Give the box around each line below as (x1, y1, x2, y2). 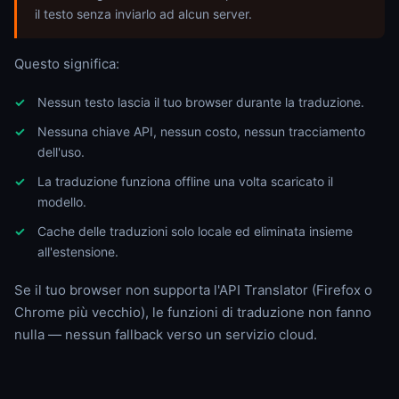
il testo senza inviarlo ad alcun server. (35, 6, 252, 21)
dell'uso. (37, 144, 85, 159)
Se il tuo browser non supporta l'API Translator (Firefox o (14, 281, 372, 298)
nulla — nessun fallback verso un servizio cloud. (14, 326, 317, 343)
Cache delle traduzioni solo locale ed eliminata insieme (37, 224, 353, 239)
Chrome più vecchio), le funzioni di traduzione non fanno (14, 304, 371, 321)
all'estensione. (37, 244, 118, 259)
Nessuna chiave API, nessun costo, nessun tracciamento (37, 124, 365, 139)
